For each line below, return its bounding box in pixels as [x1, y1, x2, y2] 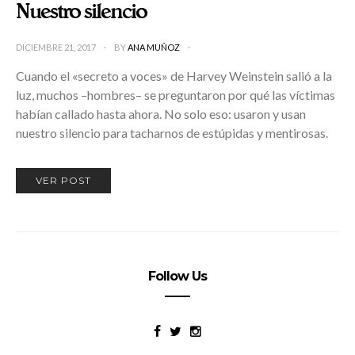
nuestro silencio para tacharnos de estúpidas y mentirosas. [16, 125, 328, 141]
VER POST [36, 174, 91, 187]
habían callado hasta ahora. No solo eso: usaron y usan [16, 106, 306, 122]
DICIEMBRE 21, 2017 [16, 42, 97, 53]
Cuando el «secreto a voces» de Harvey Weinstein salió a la [16, 68, 332, 84]
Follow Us [148, 269, 207, 284]
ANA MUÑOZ [128, 42, 181, 53]
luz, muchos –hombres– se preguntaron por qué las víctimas [16, 87, 335, 103]
